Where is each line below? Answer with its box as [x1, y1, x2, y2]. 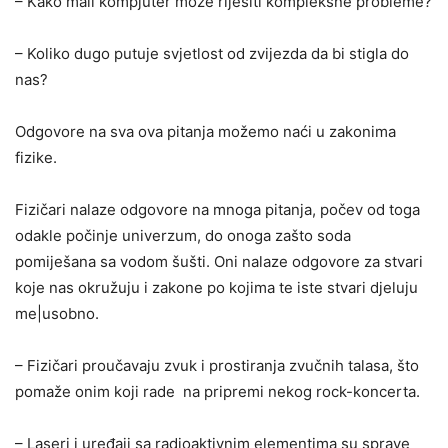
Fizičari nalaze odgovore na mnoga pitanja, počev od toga [15, 199, 420, 219]
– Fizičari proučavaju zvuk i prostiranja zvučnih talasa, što [15, 355, 419, 375]
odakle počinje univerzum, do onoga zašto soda [15, 225, 351, 245]
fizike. [15, 147, 57, 167]
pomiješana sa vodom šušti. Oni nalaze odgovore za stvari [15, 251, 423, 271]
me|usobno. [15, 303, 99, 323]
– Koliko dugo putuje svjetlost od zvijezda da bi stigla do [15, 43, 409, 63]
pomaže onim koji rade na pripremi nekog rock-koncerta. [15, 381, 420, 401]
